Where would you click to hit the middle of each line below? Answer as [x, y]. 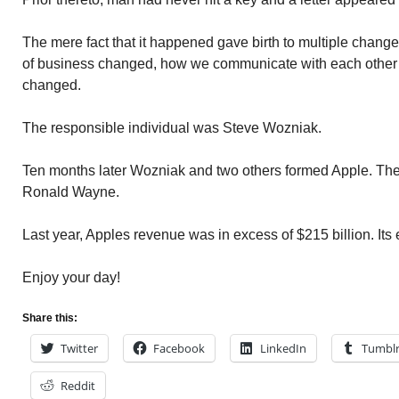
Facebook [179, 348]
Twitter [79, 348]
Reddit [78, 386]
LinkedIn [283, 348]
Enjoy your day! [71, 277]
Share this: [50, 318]
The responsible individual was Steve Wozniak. [172, 128]
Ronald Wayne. [71, 192]
